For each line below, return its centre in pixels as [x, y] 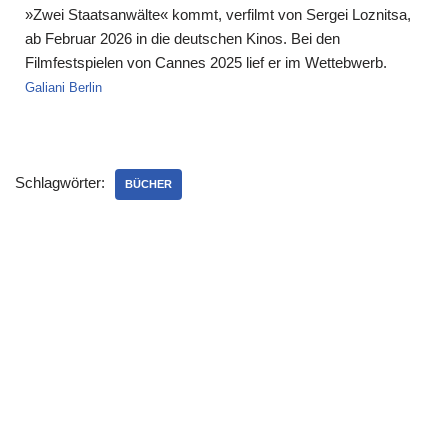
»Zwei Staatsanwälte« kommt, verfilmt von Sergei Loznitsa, [218, 14]
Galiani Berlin [63, 87]
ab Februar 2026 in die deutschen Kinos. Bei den [182, 38]
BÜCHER [148, 184]
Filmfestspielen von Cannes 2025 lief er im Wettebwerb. [206, 62]
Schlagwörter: [60, 182]
